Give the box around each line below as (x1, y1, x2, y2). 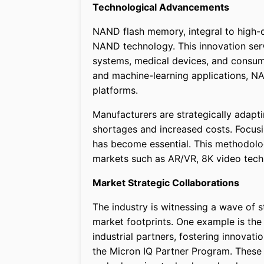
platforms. (93, 84, 138, 97)
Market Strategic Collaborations (93, 177, 239, 189)
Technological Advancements (93, 1, 229, 14)
